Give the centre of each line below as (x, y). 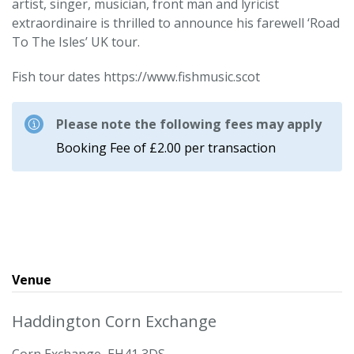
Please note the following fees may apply (189, 124)
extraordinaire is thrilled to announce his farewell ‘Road (176, 23)
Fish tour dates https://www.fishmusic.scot (136, 77)
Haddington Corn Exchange (114, 321)
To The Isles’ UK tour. (76, 42)
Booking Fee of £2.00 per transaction (166, 148)
